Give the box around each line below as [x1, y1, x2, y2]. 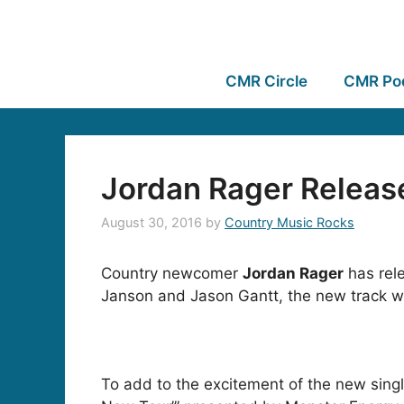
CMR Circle [225, 72, 308, 90]
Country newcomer [101, 264, 243, 283]
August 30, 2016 [101, 215, 202, 231]
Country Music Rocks [225, 215, 354, 231]
